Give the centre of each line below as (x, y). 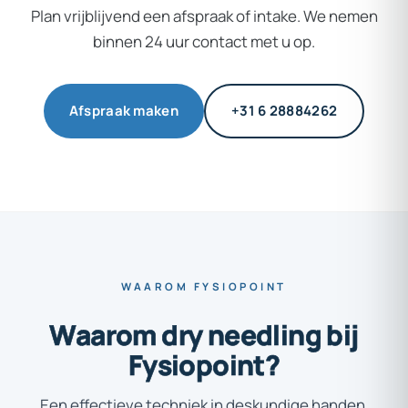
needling (264, 334)
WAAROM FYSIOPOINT (204, 286)
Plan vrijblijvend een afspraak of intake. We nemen (204, 15)
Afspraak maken (123, 110)
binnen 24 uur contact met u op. (204, 41)
